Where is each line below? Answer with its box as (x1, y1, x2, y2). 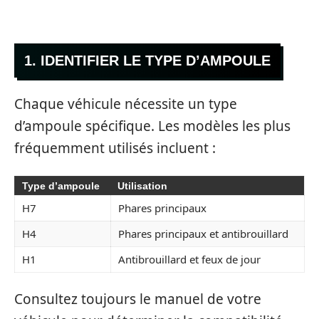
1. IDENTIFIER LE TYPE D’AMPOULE (24, 52, 271, 68)
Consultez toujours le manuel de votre (14, 290, 261, 309)
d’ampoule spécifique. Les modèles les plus (14, 117, 291, 136)
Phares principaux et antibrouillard (118, 226, 288, 241)
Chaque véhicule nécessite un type (14, 95, 237, 114)
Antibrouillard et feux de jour (118, 251, 261, 266)
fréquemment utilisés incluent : (14, 139, 216, 158)
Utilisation (117, 179, 167, 192)
